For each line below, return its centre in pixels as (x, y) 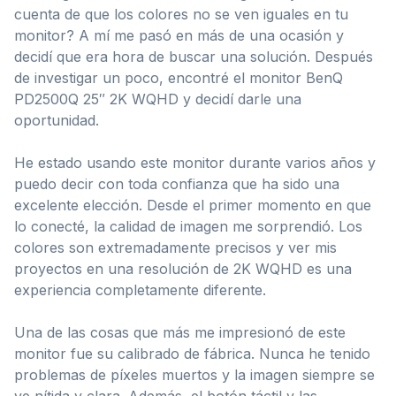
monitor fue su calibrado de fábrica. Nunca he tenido (192, 353)
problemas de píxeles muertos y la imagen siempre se (194, 374)
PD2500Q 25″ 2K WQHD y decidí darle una (158, 99)
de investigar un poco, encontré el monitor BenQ (179, 77)
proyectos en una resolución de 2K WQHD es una (183, 268)
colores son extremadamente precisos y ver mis (175, 247)
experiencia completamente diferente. (140, 289)
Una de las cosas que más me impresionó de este (180, 332)
